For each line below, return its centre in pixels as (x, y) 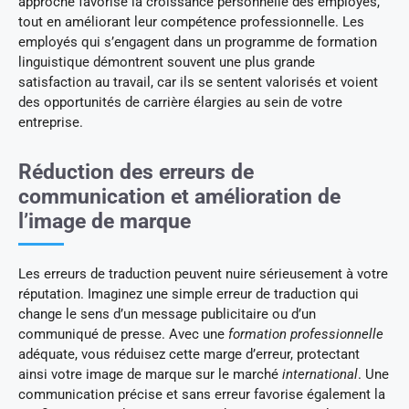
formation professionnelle (306, 334)
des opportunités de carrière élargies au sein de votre (180, 102)
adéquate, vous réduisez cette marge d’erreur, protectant (189, 354)
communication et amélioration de (179, 196)
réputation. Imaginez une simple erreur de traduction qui (189, 294)
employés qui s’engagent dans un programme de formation (198, 42)
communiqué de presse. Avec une (123, 334)
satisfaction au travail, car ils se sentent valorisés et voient (198, 82)
